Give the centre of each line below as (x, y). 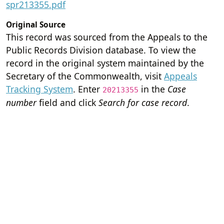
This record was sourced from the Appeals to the (107, 37)
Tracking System (39, 89)
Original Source (36, 24)
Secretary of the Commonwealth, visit (85, 76)
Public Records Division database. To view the (101, 50)
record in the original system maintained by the (105, 63)
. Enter (88, 89)
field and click (67, 102)
